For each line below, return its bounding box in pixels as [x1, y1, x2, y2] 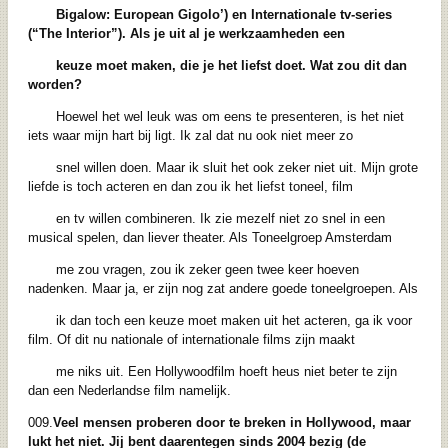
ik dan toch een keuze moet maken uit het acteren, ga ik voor [55, 313, 412, 329]
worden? [27, 77, 82, 93]
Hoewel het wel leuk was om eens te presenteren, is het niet [55, 109, 404, 125]
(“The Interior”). [27, 26, 130, 42]
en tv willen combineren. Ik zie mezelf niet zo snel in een [55, 211, 385, 227]
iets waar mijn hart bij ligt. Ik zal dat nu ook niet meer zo [27, 128, 353, 144]
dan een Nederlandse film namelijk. [27, 383, 231, 399]
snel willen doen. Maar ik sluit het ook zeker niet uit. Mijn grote [55, 160, 418, 176]
